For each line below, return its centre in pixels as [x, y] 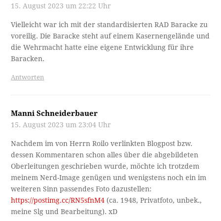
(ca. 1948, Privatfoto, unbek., [153, 201]
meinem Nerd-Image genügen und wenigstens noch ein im [109, 178]
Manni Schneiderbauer [55, 114]
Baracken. [28, 59]
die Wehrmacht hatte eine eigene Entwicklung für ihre [103, 48]
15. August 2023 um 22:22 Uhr [61, 6]
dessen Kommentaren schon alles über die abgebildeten [105, 155]
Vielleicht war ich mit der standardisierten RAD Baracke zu [110, 25]
